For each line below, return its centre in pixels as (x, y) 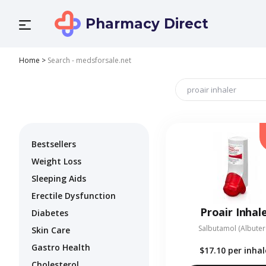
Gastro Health (61, 248)
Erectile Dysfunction (74, 196)
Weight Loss (56, 161)
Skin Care (51, 230)
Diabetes (50, 213)
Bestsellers (54, 144)
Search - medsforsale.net (89, 60)
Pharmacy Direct (147, 24)
